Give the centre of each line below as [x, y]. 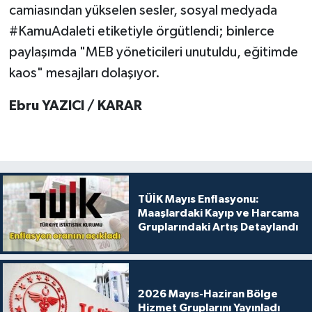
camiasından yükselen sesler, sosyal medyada [143, 11]
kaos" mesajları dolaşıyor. [84, 73]
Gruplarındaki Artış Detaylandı [218, 227]
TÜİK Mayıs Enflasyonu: [198, 200]
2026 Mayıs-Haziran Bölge [208, 294]
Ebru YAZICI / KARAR [75, 106]
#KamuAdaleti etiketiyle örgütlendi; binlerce [141, 32]
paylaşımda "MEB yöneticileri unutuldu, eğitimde [153, 53]
